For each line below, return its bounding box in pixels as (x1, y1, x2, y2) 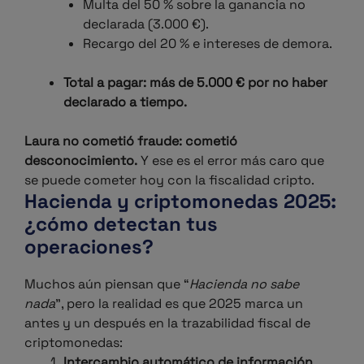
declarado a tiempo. (63, 93, 187, 110)
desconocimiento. (24, 152, 137, 169)
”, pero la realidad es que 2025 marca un (55, 295, 303, 312)
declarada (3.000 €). (83, 15, 209, 32)
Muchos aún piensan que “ (24, 275, 189, 292)
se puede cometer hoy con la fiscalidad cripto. (24, 171, 314, 188)
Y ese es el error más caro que (137, 152, 324, 169)
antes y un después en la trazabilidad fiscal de (24, 314, 310, 331)
